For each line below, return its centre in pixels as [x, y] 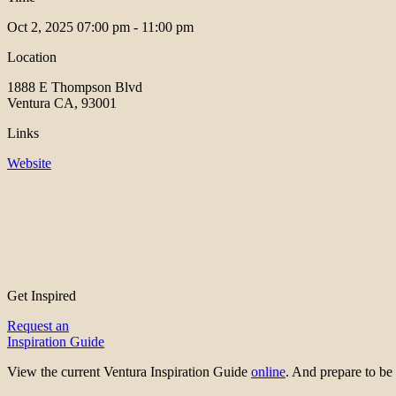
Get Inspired [43, 296]
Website [29, 164]
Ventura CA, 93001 [62, 103]
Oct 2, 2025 [42, 27]
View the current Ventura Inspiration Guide [129, 372]
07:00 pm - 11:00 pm [135, 27]
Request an [38, 326]
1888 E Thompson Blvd [75, 88]
